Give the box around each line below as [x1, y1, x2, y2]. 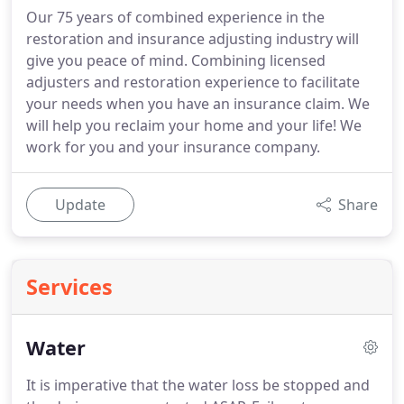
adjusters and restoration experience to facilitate [26, 72, 360, 92]
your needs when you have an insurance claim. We [26, 94, 370, 114]
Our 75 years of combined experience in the [26, 7, 325, 27]
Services [26, 272, 113, 301]
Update [55, 195, 106, 215]
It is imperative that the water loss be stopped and [26, 375, 370, 395]
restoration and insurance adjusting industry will [26, 29, 359, 49]
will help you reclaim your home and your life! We [26, 115, 362, 135]
